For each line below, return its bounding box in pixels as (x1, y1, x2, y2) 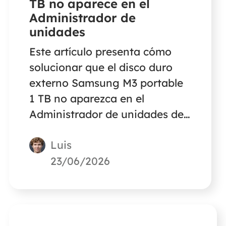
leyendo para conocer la (29, 138, 152, 152)
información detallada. (29, 154, 145, 167)
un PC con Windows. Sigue (29, 123, 165, 136)
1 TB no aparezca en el (29, 91, 54, 105)
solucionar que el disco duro (29, 60, 173, 74)
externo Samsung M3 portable (29, 76, 183, 89)
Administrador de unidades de (29, 107, 184, 121)
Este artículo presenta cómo (29, 44, 172, 58)
